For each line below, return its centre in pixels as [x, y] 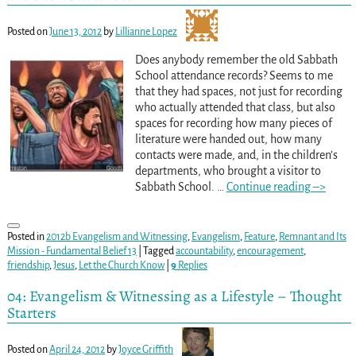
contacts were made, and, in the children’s [236, 155]
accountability [204, 251]
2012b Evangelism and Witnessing [116, 236]
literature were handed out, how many [228, 139]
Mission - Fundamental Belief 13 [72, 251]
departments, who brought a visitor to [228, 170]
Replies [192, 265]
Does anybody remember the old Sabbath [236, 59]
